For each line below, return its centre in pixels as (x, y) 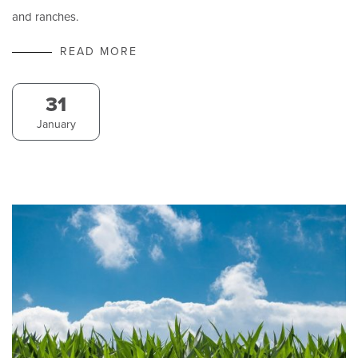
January (56, 125)
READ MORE (99, 52)
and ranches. (45, 17)
